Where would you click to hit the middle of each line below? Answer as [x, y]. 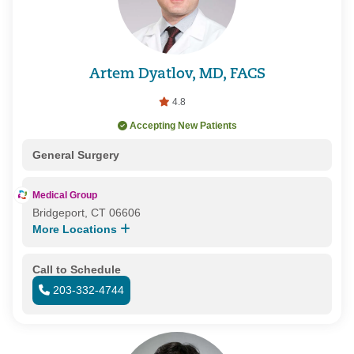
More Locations [76, 229]
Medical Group [64, 195]
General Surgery [75, 154]
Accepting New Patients [183, 125]
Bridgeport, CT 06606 [86, 212]
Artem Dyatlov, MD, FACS [177, 74]
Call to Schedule [76, 269]
